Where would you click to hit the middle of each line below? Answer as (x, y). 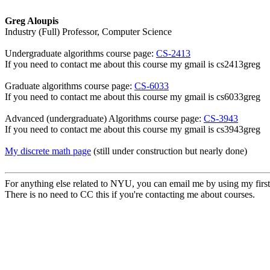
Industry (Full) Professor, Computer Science (88, 32)
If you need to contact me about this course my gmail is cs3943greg (133, 129)
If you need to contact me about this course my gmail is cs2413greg (133, 64)
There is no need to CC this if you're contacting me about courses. (130, 194)
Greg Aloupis (32, 21)
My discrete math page (48, 151)
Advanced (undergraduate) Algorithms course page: (104, 118)
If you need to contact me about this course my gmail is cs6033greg (133, 97)
